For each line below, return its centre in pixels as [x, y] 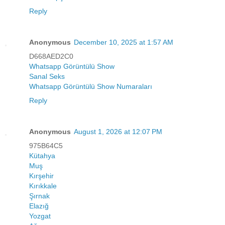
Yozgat [40, 216]
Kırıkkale [43, 186]
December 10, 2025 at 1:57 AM [124, 42]
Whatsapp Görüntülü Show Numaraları [91, 86]
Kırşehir [41, 176]
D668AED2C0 [51, 56]
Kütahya [42, 155]
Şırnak [39, 196]
